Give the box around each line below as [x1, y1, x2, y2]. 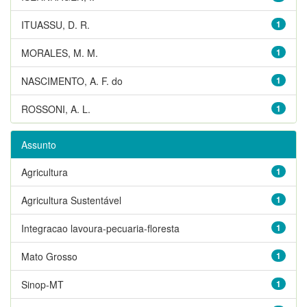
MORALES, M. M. [21, 45, 98, 60]
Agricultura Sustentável [21, 193, 121, 207]
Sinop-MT [21, 277, 64, 291]
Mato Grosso [21, 249, 77, 263]
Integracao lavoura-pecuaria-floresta [21, 221, 180, 235]
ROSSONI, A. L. [21, 101, 90, 116]
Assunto [21, 137, 56, 151]
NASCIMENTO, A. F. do [21, 73, 123, 88]
